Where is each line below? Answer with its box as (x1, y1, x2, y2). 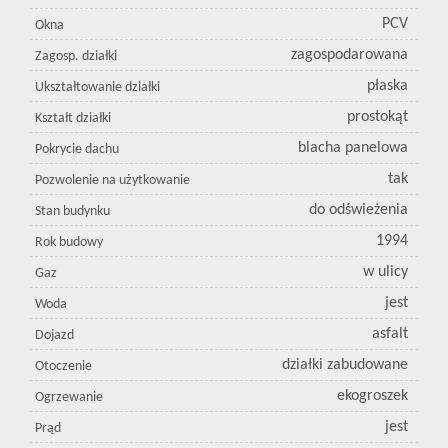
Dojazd (35, 328, 74, 344)
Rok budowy (35, 235, 103, 251)
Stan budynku (35, 204, 110, 220)
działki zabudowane (282, 357, 408, 374)
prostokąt (347, 109, 408, 126)
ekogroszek (337, 388, 408, 405)
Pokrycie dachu (35, 142, 119, 158)
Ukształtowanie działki (35, 80, 160, 96)
